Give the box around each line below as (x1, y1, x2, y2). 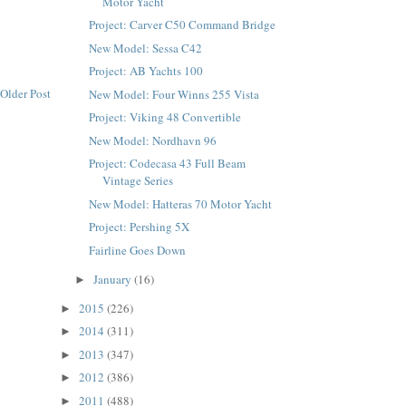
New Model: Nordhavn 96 (89, 131, 217, 149)
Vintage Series (102, 172, 174, 189)
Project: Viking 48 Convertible (89, 109, 242, 126)
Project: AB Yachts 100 (89, 63, 204, 80)
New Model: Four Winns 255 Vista (89, 85, 260, 102)
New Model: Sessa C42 (89, 39, 203, 56)
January (92, 270, 134, 287)
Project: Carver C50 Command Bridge (89, 16, 276, 34)
